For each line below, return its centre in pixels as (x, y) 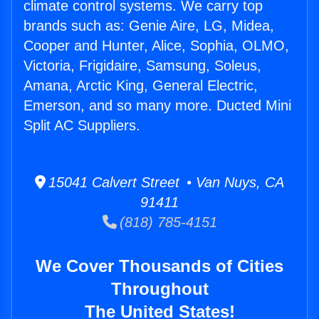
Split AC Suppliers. (82, 126)
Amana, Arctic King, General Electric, (141, 86)
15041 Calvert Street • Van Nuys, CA (165, 183)
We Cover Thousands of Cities (159, 266)
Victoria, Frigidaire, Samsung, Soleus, (142, 66)
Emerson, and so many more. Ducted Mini (157, 106)
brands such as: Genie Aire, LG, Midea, (149, 26)
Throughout (159, 289)
